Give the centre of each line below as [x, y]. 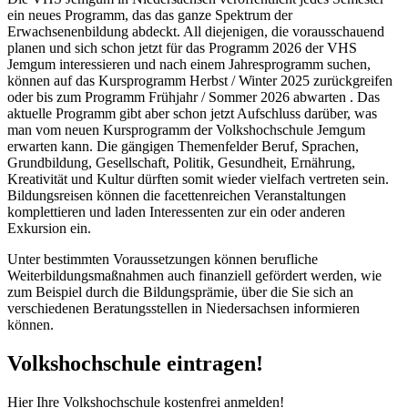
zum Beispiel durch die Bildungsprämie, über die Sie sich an [180, 291]
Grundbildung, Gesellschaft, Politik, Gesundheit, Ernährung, [181, 162]
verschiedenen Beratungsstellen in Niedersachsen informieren [184, 308]
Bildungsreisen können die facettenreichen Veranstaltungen [177, 195]
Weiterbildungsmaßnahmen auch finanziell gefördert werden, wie [194, 275]
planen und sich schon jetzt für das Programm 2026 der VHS [182, 47]
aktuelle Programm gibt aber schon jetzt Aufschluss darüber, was [192, 113]
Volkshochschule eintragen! [135, 363]
